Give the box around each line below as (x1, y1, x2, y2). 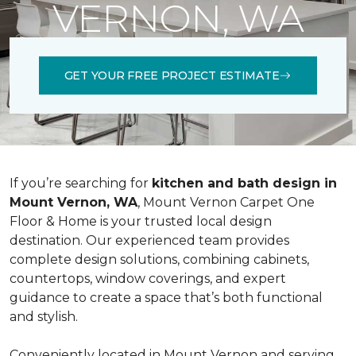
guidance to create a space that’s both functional (10, 290, 323, 305)
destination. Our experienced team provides (10, 233, 289, 248)
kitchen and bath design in (152, 176, 337, 191)
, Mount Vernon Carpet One (137, 195, 315, 210)
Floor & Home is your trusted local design (10, 214, 272, 229)
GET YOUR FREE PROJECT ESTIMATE (64, 68, 280, 83)
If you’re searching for (10, 176, 152, 191)
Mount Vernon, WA (10, 195, 137, 210)
